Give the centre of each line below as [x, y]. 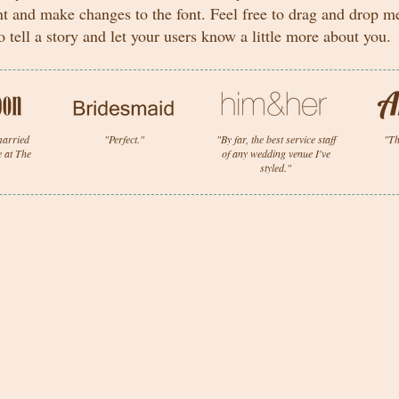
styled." [276, 167]
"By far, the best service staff [276, 139]
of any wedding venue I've [276, 153]
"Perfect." [124, 139]
